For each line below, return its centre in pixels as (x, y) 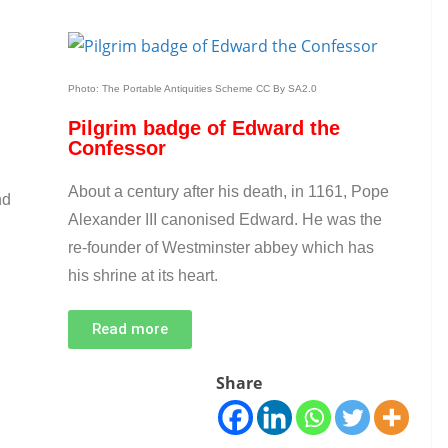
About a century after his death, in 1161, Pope (228, 191)
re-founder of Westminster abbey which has (220, 247)
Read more (129, 329)
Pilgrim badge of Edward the (203, 128)
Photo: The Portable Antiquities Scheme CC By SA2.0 (192, 88)
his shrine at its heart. (142, 275)
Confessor (116, 148)
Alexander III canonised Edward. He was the (224, 219)
